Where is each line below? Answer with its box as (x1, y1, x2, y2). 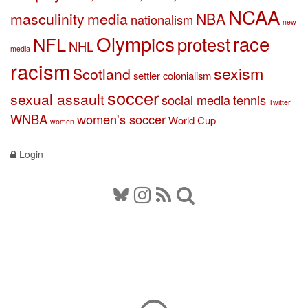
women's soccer (77, 110, 166, 129)
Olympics (96, 30, 175, 58)
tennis (233, 91, 266, 109)
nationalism (131, 10, 193, 29)
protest (177, 32, 230, 57)
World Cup (168, 113, 216, 128)
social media (162, 91, 230, 109)
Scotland (73, 63, 131, 85)
